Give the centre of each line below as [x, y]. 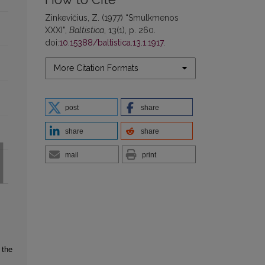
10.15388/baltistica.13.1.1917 [111, 42]
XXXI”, [57, 30]
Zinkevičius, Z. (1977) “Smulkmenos [112, 17]
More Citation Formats [96, 68]
